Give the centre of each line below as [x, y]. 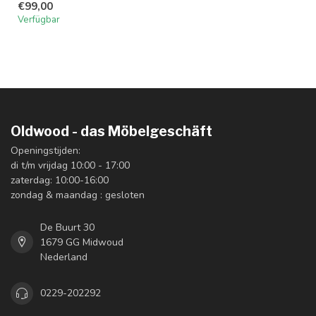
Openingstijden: [45, 150]
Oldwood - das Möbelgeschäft [111, 131]
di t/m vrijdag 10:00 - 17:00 [70, 165]
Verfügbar [39, 19]
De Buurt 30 [67, 227]
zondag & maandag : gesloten [78, 195]
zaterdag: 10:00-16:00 [60, 180]
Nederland [64, 257]
